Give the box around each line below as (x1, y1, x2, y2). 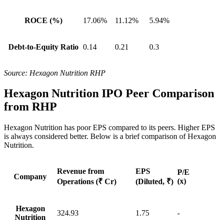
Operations (57, 177, 96, 186)
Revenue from (57, 167, 104, 176)
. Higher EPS (174, 123, 215, 132)
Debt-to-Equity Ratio (8, 42, 79, 51)
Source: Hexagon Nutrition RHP (4, 68, 106, 77)
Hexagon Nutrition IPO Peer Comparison (4, 87, 214, 100)
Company (14, 172, 47, 181)
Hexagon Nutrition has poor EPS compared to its (4, 123, 158, 132)
